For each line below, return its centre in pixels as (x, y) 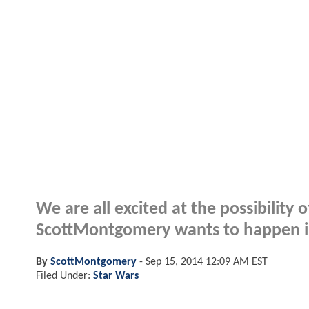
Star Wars (116, 276)
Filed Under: (64, 276)
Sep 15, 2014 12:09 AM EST (207, 262)
